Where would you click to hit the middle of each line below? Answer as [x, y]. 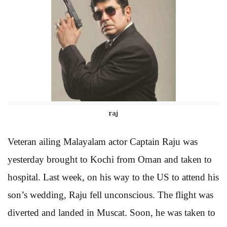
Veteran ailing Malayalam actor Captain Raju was [103, 141]
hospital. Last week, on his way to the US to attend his [113, 177]
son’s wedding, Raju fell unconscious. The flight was [110, 195]
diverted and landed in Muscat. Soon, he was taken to [111, 212]
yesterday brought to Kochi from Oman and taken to [110, 159]
